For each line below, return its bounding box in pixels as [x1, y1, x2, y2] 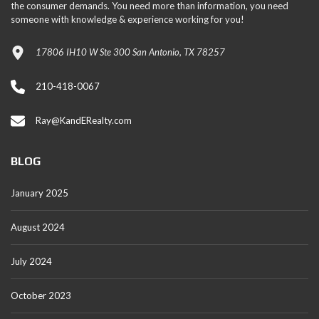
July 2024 [11, 256, 52, 268]
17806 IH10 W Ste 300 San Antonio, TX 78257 [36, 46, 225, 58]
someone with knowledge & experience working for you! [11, 14, 244, 26]
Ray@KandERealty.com [36, 115, 132, 127]
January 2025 [11, 187, 68, 199]
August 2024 [11, 221, 65, 234]
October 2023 [11, 290, 71, 302]
